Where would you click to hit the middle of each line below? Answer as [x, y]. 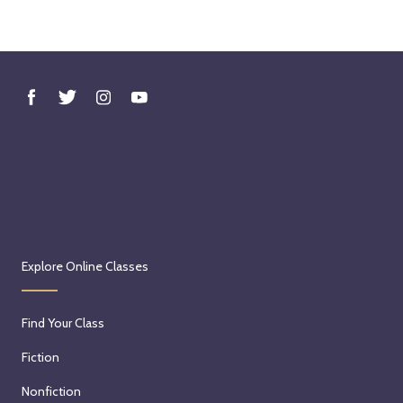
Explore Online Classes [85, 266]
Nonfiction [51, 391]
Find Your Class [63, 322]
